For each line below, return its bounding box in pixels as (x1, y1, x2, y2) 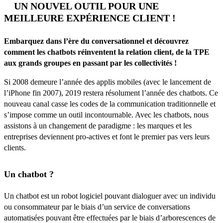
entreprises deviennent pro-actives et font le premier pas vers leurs (4, 132, 210, 141)
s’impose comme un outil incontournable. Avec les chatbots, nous (4, 110, 209, 119)
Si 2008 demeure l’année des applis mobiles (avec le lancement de (4, 77, 211, 86)
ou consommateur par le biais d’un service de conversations (4, 202, 190, 211)
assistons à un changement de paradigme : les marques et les (4, 121, 192, 130)
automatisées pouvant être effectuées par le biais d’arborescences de (4, 213, 216, 222)
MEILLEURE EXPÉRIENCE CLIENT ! (4, 12, 176, 23)
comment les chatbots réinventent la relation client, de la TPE (4, 47, 210, 56)
